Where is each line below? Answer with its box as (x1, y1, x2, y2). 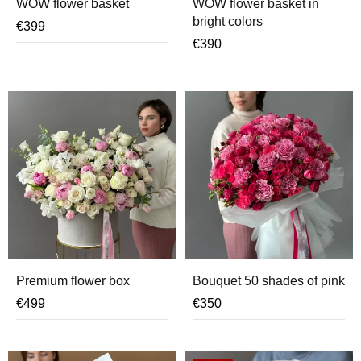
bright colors (193, 15, 263, 28)
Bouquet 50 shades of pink (193, 274, 345, 288)
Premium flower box (16, 274, 130, 288)
